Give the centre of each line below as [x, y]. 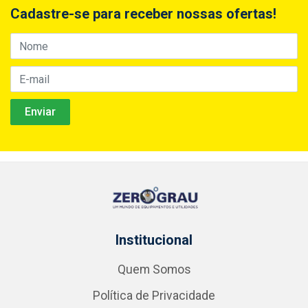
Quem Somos [154, 270]
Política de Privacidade [154, 296]
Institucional [154, 240]
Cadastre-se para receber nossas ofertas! [143, 14]
